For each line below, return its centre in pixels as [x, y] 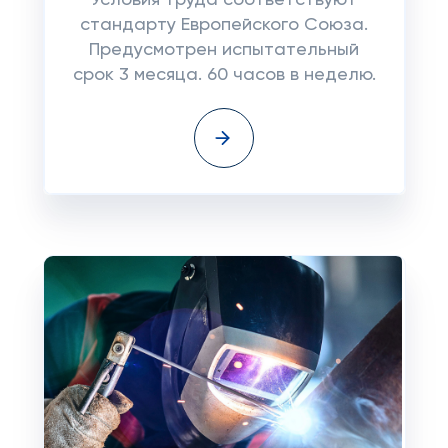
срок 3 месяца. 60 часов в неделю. [224, 75]
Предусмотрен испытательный [224, 50]
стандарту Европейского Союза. [224, 25]
